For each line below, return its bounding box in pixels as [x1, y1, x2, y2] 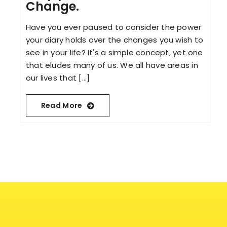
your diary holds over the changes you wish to [25, 34, 204, 46]
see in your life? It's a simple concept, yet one [25, 47, 203, 58]
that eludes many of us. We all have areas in [25, 60, 198, 71]
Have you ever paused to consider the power [25, 22, 202, 33]
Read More [41, 100, 83, 111]
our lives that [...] [25, 72, 90, 84]
